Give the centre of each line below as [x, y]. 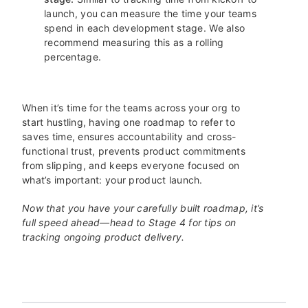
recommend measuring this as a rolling [134, 43]
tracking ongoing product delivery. [103, 237]
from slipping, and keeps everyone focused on [131, 166]
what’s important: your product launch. [114, 180]
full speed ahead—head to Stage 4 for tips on [129, 223]
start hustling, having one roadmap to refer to [129, 122]
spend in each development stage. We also [145, 28]
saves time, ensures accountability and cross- [129, 137]
